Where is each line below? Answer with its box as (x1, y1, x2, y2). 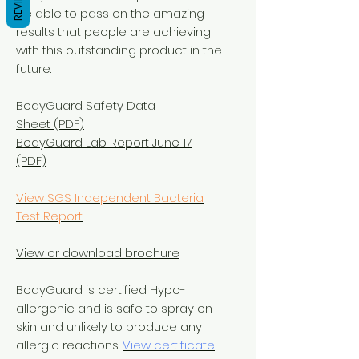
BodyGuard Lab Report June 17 (16, 133, 192, 151)
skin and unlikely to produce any (16, 317, 202, 335)
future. (16, 59, 51, 77)
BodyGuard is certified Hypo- (16, 280, 186, 298)
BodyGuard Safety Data (16, 96, 155, 114)
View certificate (123, 336, 215, 353)
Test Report (16, 207, 83, 224)
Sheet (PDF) (16, 115, 84, 132)
